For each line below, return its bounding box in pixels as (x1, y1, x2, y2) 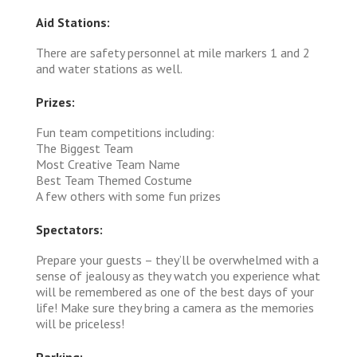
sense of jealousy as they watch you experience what (36, 267, 320, 284)
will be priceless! (36, 315, 124, 331)
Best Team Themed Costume (36, 171, 192, 188)
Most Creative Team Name (36, 155, 180, 172)
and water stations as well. (36, 60, 182, 76)
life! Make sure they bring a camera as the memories (36, 299, 314, 316)
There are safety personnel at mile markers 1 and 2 (36, 44, 310, 61)
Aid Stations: (36, 14, 110, 30)
